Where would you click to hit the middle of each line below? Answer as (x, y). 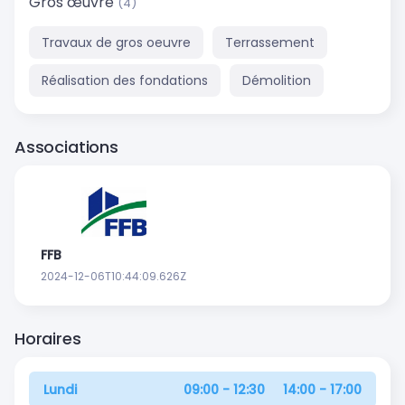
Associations (66, 146)
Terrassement (270, 42)
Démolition (277, 80)
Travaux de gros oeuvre (116, 42)
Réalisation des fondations (125, 80)
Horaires (48, 338)
